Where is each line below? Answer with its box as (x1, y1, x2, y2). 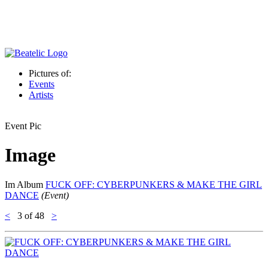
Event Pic (5, 121, 41, 131)
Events (29, 79, 54, 89)
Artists (29, 90, 53, 100)
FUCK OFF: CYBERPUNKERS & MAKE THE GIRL (45, 179, 262, 190)
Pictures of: (29, 68, 71, 78)
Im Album (5, 179, 45, 190)
